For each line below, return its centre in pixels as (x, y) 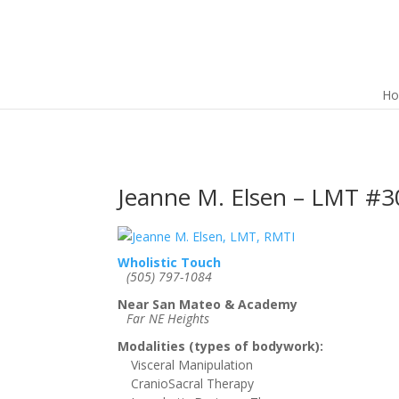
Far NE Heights (168, 318)
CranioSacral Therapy (192, 383)
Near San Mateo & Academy (208, 304)
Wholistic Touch (169, 262)
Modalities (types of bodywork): (220, 346)
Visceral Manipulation (192, 365)
